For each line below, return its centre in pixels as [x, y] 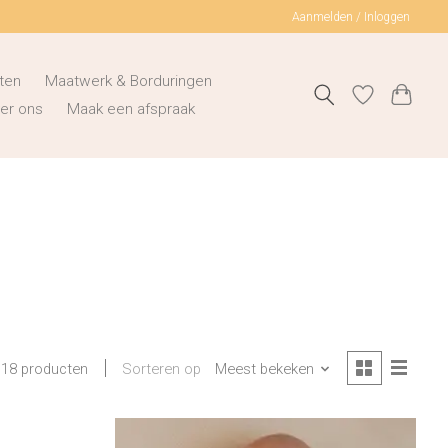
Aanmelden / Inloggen [351, 16]
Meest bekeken [264, 368]
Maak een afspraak [131, 109]
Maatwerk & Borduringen [129, 81]
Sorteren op [162, 368]
